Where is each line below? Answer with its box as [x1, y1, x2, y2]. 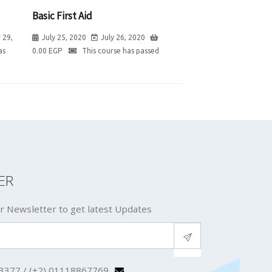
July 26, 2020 [101, 33, 145, 41]
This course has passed [80, 46, 159, 55]
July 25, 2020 [42, 33, 86, 41]
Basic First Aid [32, 8, 92, 22]
